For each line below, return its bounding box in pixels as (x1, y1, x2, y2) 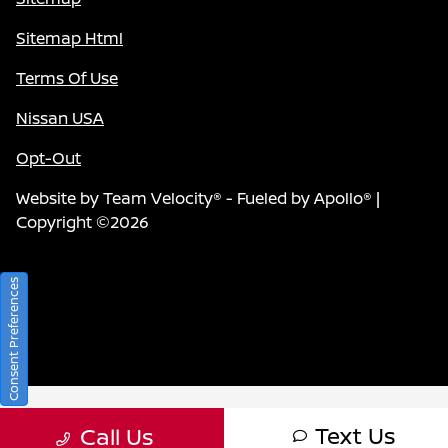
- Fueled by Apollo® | (222, 187, 380, 210)
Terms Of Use (16, 67, 118, 90)
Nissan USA (16, 107, 104, 130)
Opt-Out (16, 147, 81, 170)
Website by (16, 187, 103, 210)
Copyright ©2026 (16, 211, 149, 234)
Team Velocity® (103, 187, 222, 210)
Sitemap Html (16, 27, 123, 50)
